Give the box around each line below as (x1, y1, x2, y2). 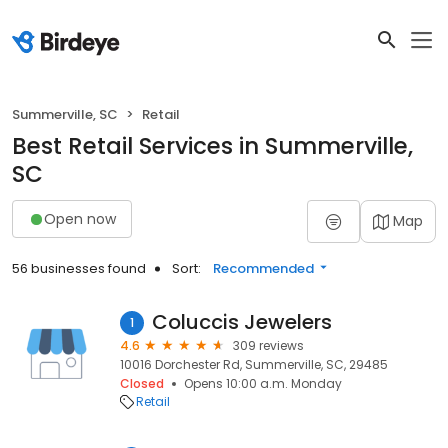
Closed (120, 375, 164, 392)
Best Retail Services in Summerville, (12, 130, 413, 162)
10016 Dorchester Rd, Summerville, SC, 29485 (120, 356, 388, 373)
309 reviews (233, 337, 304, 354)
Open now (44, 208, 116, 229)
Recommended (213, 259, 314, 278)
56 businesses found (12, 259, 146, 278)
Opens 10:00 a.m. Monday (184, 375, 342, 392)
